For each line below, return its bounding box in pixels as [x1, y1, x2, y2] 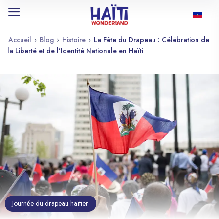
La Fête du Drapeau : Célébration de [94, 35, 209, 44]
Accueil [8, 35, 31, 44]
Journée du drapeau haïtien [12, 198, 89, 209]
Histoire [62, 35, 86, 44]
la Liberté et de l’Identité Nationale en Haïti [7, 46, 143, 56]
